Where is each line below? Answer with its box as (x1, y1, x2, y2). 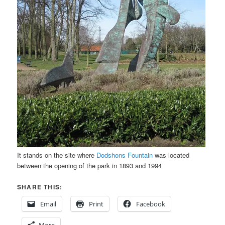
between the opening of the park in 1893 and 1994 (17, 161, 162, 171)
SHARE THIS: (17, 182, 63, 192)
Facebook (136, 199, 166, 209)
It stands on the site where (17, 150, 97, 160)
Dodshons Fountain (96, 150, 155, 160)
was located (155, 150, 190, 160)
